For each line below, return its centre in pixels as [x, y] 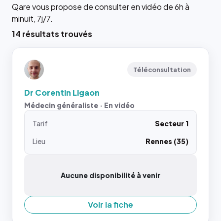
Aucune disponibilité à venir [110, 175]
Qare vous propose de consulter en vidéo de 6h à [101, 7]
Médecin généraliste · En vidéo [79, 105]
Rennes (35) [167, 141]
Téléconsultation [162, 70]
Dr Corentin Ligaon [62, 92]
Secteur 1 [172, 123]
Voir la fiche [110, 204]
